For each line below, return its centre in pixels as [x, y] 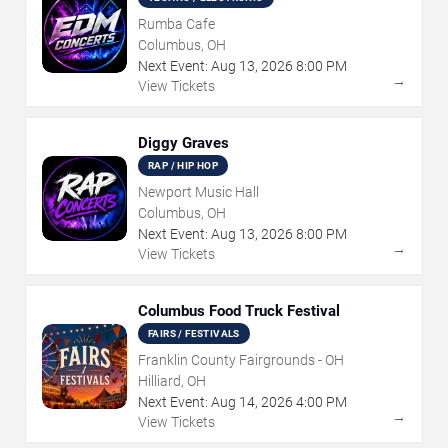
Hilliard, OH [172, 381]
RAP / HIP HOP [183, 166]
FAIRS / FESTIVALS [194, 334]
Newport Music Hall [198, 192]
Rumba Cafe [176, 24]
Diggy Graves [183, 143]
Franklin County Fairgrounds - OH [241, 360]
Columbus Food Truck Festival [239, 311]
